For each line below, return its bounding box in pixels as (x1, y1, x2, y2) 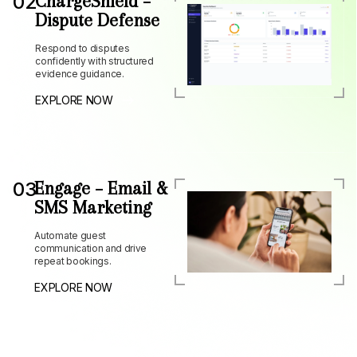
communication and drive (34, 242, 147, 255)
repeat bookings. (34, 255, 112, 268)
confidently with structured (35, 55, 154, 68)
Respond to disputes (35, 42, 130, 55)
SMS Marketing (34, 197, 152, 218)
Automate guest (34, 229, 106, 242)
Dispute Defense (35, 10, 160, 31)
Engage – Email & (34, 178, 168, 199)
